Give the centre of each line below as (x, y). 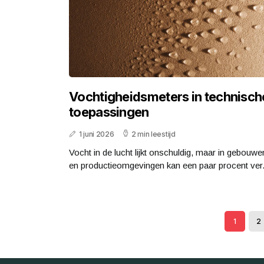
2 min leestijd (153, 134)
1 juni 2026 (96, 134)
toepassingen (109, 112)
